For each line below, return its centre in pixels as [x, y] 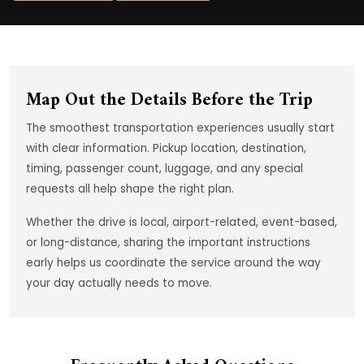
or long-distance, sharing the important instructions [168, 242]
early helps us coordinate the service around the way [173, 262]
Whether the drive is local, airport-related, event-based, [182, 222]
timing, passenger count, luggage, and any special [165, 168]
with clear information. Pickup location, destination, [166, 148]
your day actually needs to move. [119, 283]
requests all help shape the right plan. [130, 188]
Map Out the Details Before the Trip [169, 100]
